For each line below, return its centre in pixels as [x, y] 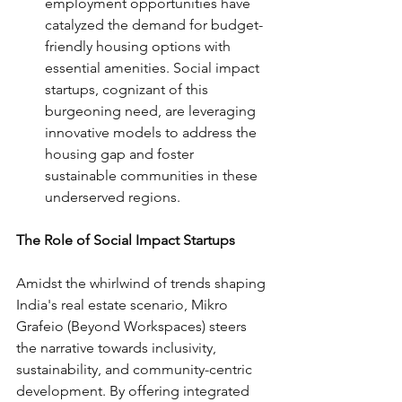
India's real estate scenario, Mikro [124, 305]
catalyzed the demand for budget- [154, 25]
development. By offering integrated [135, 391]
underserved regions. [113, 197]
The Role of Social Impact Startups [126, 240]
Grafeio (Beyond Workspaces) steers [133, 326]
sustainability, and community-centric [136, 369]
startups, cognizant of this [128, 89]
